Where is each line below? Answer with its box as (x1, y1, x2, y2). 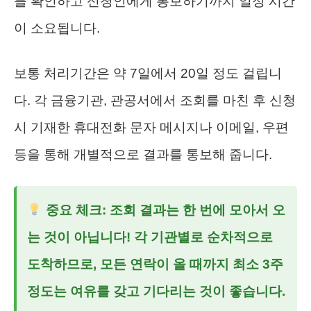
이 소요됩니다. (14, 20, 100, 35)
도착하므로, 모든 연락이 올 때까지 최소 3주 (27, 256, 283, 271)
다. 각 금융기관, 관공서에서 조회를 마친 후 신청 (14, 92, 296, 108)
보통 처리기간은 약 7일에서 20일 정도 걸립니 (14, 65, 282, 81)
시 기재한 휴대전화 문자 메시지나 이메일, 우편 (14, 119, 289, 135)
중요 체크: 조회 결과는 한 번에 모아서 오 (42, 202, 285, 217)
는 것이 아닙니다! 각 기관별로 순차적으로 (27, 229, 273, 244)
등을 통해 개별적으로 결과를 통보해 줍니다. (14, 146, 272, 162)
